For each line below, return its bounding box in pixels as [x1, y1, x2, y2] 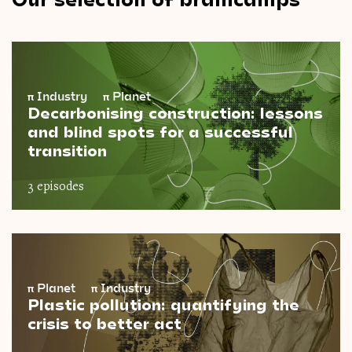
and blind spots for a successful [27, 121, 293, 141]
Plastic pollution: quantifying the [27, 295, 299, 314]
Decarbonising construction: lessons [27, 102, 323, 122]
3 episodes [27, 181, 84, 194]
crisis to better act [27, 313, 181, 333]
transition [27, 140, 107, 159]
